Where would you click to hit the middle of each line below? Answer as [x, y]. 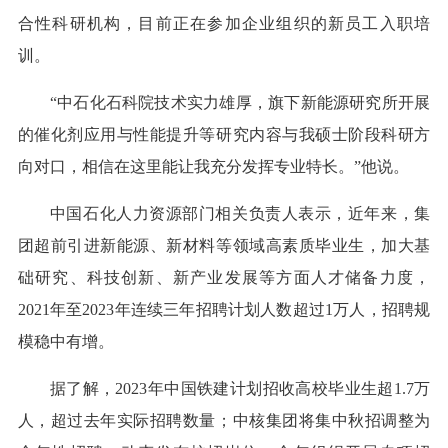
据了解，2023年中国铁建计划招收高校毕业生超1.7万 [240, 389]
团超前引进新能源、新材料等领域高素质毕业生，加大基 [224, 246]
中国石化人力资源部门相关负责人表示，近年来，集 [240, 214]
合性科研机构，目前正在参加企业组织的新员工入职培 [224, 24]
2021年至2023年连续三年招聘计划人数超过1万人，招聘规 [224, 310]
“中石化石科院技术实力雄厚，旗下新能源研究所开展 [240, 103]
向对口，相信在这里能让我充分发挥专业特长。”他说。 [213, 167]
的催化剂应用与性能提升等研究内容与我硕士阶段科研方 [224, 135]
